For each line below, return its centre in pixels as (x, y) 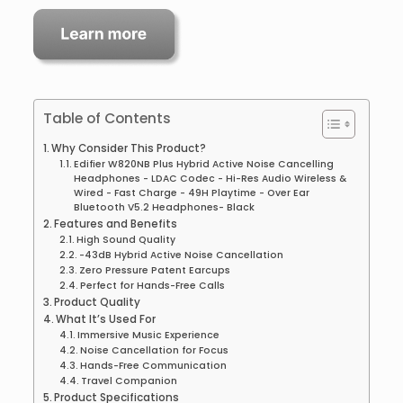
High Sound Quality (126, 240)
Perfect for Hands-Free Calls (153, 286)
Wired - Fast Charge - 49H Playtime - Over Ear (192, 193)
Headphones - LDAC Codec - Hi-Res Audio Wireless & (210, 179)
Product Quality (98, 303)
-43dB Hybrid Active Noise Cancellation (182, 255)
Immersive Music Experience (149, 336)
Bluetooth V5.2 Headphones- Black (165, 208)
